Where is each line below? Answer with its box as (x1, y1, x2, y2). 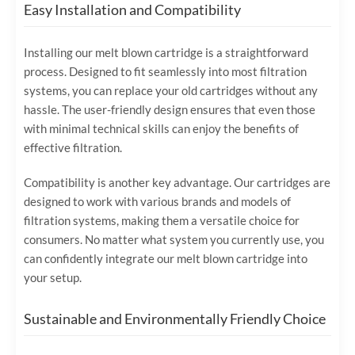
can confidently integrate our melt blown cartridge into (24, 250, 307, 265)
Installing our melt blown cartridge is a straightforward (24, 44, 308, 59)
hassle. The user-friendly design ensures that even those (24, 101, 315, 116)
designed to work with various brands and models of (24, 193, 291, 208)
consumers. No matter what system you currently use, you (24, 231, 324, 246)
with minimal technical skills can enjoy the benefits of (24, 120, 299, 136)
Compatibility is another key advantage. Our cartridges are (24, 174, 330, 189)
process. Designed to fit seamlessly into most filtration (24, 63, 307, 78)
